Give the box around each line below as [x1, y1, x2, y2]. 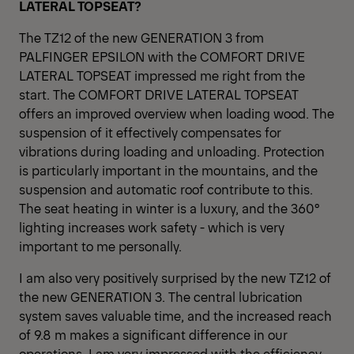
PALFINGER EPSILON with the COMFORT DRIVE [19, 47, 305, 66]
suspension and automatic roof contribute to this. [19, 180, 313, 198]
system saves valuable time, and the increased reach [19, 307, 332, 325]
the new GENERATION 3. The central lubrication [19, 288, 303, 306]
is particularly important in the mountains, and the [19, 161, 318, 179]
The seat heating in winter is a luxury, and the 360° [19, 199, 319, 217]
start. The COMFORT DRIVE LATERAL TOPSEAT [19, 85, 299, 104]
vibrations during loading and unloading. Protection [19, 142, 325, 160]
